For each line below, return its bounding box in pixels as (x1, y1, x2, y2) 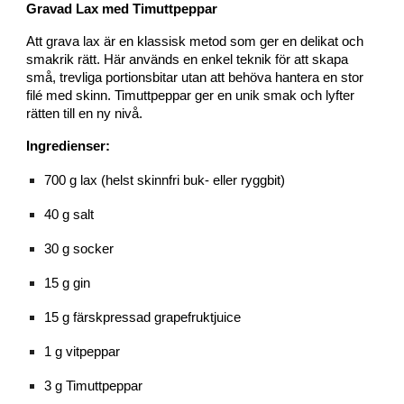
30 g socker (44, 242, 115, 256)
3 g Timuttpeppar (44, 379, 143, 393)
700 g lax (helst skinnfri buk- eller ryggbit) (44, 173, 286, 188)
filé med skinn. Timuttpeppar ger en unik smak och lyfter (26, 88, 355, 103)
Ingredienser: (26, 139, 111, 153)
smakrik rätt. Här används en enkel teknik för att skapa (26, 52, 349, 67)
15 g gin (44, 276, 91, 290)
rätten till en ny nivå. (26, 106, 143, 121)
